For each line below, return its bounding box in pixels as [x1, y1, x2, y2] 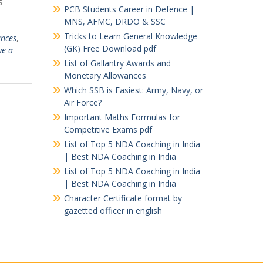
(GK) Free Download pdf [63, 42, 156, 54]
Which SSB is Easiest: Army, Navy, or [63, 84, 203, 96]
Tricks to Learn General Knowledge [63, 30, 197, 42]
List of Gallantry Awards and [63, 57, 171, 69]
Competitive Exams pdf [63, 123, 152, 135]
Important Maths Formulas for [63, 111, 180, 123]
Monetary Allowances [63, 69, 146, 81]
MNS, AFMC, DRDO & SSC [63, 15, 166, 27]
